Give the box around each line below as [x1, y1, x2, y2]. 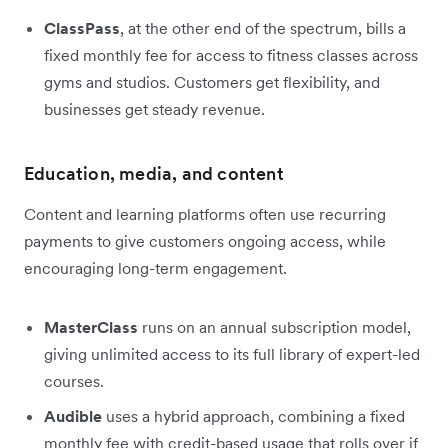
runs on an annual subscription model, [138, 316, 411, 337]
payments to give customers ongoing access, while [24, 230, 386, 251]
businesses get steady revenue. [44, 98, 265, 119]
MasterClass [44, 316, 138, 337]
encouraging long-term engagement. [24, 257, 287, 278]
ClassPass [44, 17, 120, 38]
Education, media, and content [24, 161, 284, 185]
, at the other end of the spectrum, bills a [120, 17, 406, 38]
